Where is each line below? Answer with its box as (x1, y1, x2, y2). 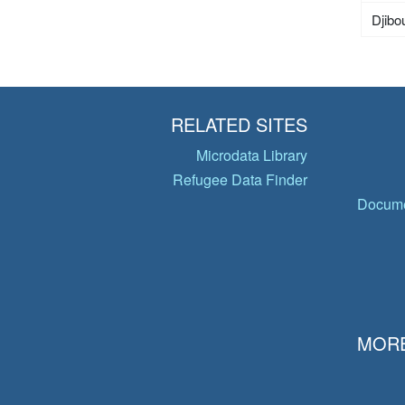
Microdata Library (195, 145, 307, 165)
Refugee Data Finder (172, 169, 307, 190)
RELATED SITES (170, 111, 307, 137)
